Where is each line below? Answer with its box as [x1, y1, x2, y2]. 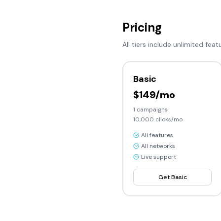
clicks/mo [154, 115, 183, 123]
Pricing [122, 20, 162, 35]
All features [141, 131, 173, 139]
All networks [141, 142, 175, 150]
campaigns [135, 106, 168, 113]
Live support [141, 153, 176, 161]
